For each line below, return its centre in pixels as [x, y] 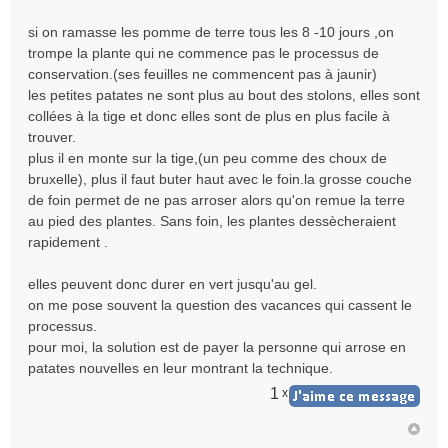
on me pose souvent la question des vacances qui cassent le [220, 305]
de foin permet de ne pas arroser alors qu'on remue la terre [216, 200]
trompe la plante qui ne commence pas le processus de [203, 53]
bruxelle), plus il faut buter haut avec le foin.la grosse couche [220, 179]
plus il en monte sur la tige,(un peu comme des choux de [207, 158]
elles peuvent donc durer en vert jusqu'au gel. [172, 284]
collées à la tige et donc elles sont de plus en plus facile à [209, 116]
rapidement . [68, 242]
